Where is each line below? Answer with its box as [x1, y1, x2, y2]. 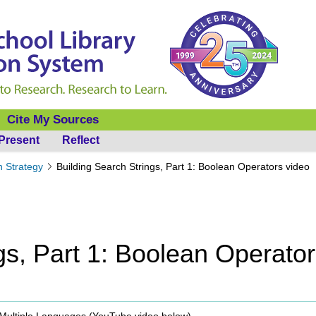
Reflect [62, 134, 100, 147]
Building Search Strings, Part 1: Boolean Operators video [56, 161, 310, 172]
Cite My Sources [7, 113, 99, 126]
